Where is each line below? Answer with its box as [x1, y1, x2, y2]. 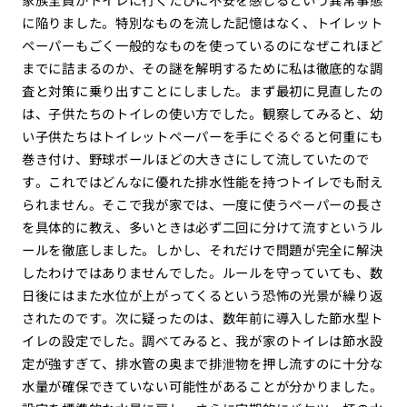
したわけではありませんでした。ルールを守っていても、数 [21, 263, 383, 283]
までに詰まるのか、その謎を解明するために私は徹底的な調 [21, 58, 383, 78]
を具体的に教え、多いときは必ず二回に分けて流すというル [21, 217, 383, 237]
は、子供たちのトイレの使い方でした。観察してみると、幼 [21, 104, 383, 124]
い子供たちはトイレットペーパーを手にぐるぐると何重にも [21, 126, 383, 146]
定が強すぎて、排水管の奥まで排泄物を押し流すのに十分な [21, 353, 383, 373]
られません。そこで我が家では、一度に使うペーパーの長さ [21, 194, 383, 214]
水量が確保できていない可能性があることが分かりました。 [21, 376, 383, 396]
